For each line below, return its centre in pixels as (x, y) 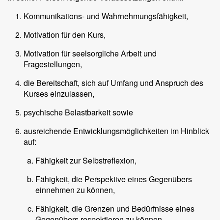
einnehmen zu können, (75, 190)
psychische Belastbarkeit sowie (78, 112)
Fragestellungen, (53, 64)
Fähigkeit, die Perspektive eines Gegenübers (114, 179)
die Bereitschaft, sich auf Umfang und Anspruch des (113, 82)
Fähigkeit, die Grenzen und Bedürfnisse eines (115, 208)
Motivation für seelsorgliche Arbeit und (90, 53)
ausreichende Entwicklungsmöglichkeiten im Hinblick (116, 131)
